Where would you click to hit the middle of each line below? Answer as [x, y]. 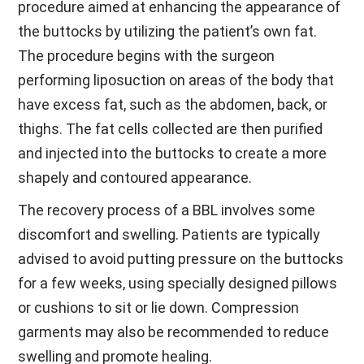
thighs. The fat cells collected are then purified [171, 129]
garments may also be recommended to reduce [174, 332]
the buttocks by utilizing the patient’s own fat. [168, 31]
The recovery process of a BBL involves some [167, 210]
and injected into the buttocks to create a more [173, 153]
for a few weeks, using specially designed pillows [178, 283]
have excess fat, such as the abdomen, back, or [173, 104]
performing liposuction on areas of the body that [176, 80]
